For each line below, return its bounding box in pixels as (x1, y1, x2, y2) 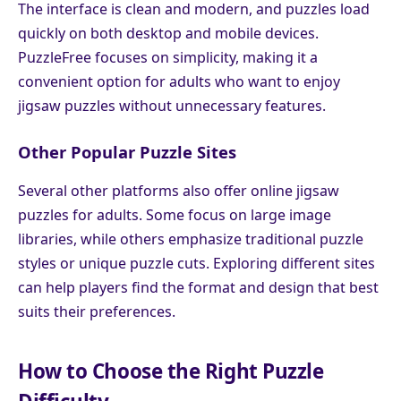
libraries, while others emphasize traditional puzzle (18, 229, 363, 250)
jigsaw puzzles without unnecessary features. (18, 96, 326, 116)
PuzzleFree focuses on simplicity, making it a (18, 47, 318, 68)
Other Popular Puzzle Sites (18, 141, 236, 164)
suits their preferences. (18, 302, 175, 322)
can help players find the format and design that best (18, 277, 379, 298)
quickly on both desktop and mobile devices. (18, 23, 319, 44)
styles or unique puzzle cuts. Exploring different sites (18, 253, 375, 274)
